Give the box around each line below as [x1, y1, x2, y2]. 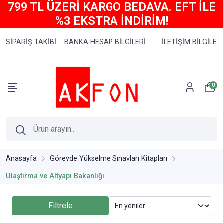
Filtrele [48, 201, 73, 211]
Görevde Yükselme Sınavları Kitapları [50, 154, 167, 163]
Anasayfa [6, 154, 37, 163]
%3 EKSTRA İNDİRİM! [55, 14, 168, 28]
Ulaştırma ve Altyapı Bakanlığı [6, 172, 104, 181]
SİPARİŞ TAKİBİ [6, 38, 56, 46]
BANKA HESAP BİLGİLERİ [64, 38, 146, 46]
